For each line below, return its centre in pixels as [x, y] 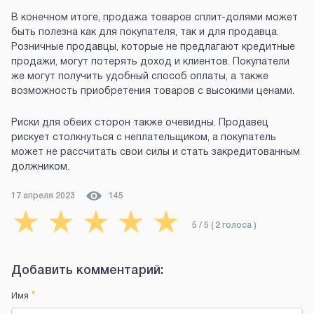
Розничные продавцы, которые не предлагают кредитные [153, 48]
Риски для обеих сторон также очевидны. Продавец [140, 123]
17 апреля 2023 [43, 196]
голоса [237, 226]
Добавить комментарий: [87, 271]
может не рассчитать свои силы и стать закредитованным [156, 153]
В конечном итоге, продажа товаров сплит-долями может [155, 18]
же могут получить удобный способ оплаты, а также [140, 77]
